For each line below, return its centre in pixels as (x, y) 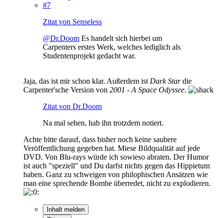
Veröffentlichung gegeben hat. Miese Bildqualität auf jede (112, 148)
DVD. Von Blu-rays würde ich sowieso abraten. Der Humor (116, 157)
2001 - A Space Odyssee (147, 90)
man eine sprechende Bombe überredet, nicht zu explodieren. (117, 183)
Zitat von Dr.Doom (72, 106)
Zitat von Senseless (72, 21)
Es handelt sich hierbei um (121, 38)
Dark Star (165, 81)
